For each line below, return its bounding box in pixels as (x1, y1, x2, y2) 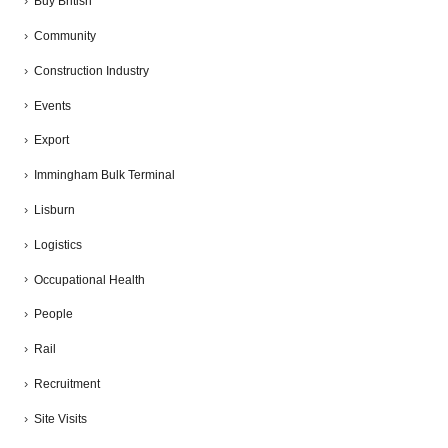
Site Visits (34, 411, 87, 426)
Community (34, 28, 96, 43)
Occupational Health (34, 272, 145, 287)
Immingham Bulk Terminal (34, 168, 175, 183)
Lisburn (34, 202, 75, 217)
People (34, 307, 73, 322)
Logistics (34, 237, 82, 252)
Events (34, 98, 71, 113)
